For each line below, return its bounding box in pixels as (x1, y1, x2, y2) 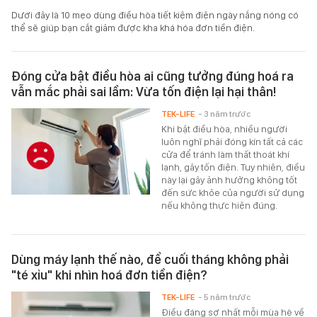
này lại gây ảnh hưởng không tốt (161, 173, 298, 185)
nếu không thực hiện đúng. (161, 199, 278, 211)
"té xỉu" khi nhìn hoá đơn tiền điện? (11, 267, 207, 282)
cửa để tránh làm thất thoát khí (161, 148, 290, 160)
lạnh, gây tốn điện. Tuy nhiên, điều (161, 161, 306, 173)
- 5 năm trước (198, 292, 251, 302)
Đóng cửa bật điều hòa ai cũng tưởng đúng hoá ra (11, 68, 294, 83)
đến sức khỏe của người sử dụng (161, 186, 305, 198)
